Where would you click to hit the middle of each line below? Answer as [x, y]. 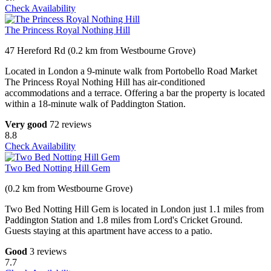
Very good [26, 125]
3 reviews [48, 252]
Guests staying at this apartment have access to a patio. [109, 231]
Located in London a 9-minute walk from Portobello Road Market [131, 71]
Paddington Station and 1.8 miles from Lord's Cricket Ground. [124, 220]
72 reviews [70, 125]
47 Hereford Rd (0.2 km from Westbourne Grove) [100, 51]
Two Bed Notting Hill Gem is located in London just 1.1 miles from [134, 209]
